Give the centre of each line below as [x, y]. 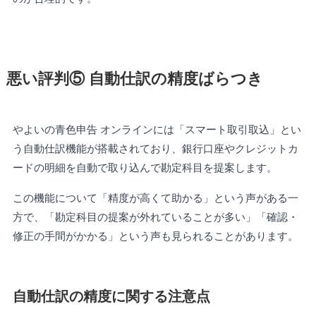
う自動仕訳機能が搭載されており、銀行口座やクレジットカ [155, 148]
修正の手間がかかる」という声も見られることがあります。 [155, 236]
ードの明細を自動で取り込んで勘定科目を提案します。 [145, 167]
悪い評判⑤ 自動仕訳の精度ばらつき [134, 79]
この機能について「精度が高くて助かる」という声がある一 [155, 197]
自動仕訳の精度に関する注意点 [111, 296]
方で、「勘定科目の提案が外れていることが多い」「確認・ [155, 217]
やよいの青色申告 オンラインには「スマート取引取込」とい [157, 129]
